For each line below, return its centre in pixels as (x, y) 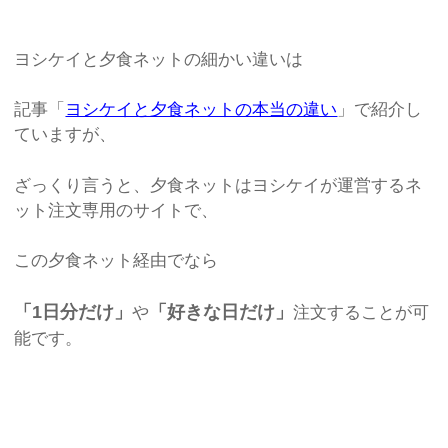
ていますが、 (65, 135)
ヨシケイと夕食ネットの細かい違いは (159, 59)
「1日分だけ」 (73, 311)
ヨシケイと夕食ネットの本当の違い (201, 110)
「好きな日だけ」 (221, 311)
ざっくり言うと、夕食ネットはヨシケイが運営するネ (218, 185)
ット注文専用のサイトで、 (116, 210)
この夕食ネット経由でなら (116, 261)
